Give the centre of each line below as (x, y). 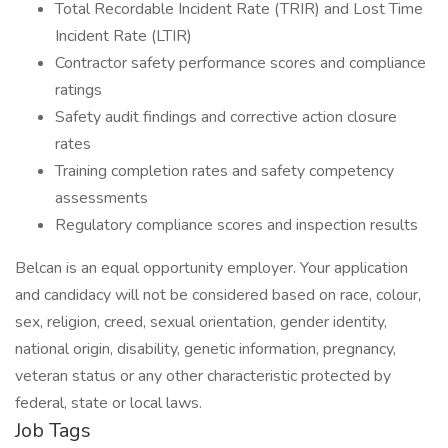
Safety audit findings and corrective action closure (226, 117)
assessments (101, 198)
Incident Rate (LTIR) (123, 36)
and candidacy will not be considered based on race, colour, (218, 295)
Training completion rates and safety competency (224, 171)
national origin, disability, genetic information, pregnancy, (205, 349)
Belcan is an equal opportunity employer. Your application (211, 268)
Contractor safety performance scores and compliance (240, 63)
